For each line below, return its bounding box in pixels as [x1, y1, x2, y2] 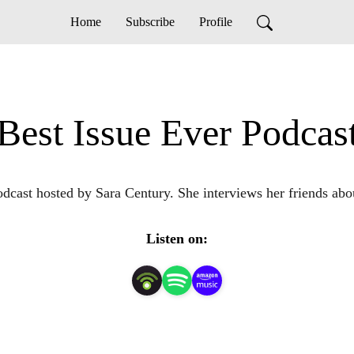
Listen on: [146, 231, 208, 247]
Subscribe [125, 15, 175, 28]
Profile [198, 15, 232, 28]
